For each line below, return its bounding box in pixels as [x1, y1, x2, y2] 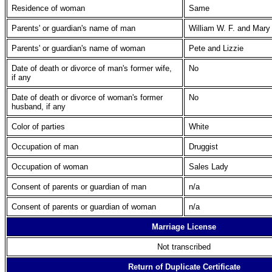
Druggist [189, 142, 218, 151]
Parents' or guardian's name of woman [12, 44, 145, 53]
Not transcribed [157, 242, 211, 251]
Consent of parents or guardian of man [12, 182, 146, 191]
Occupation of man [12, 142, 78, 151]
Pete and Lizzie [189, 44, 246, 53]
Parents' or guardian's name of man [12, 24, 135, 33]
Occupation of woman [12, 162, 90, 171]
